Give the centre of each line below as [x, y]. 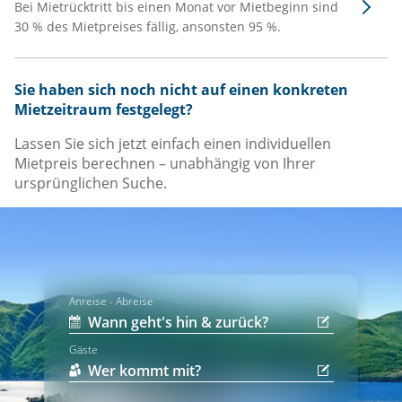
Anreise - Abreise [111, 301]
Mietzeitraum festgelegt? [104, 110]
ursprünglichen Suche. [91, 184]
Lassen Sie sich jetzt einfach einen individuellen [173, 144]
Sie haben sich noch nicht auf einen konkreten [181, 90]
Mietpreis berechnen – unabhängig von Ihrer [165, 164]
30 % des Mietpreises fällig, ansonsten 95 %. [148, 27]
